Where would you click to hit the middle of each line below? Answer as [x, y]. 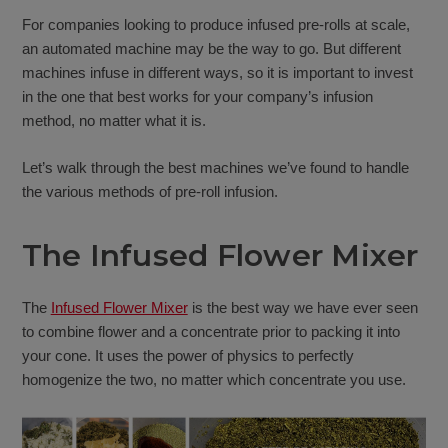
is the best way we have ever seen [302, 308]
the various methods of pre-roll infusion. [149, 191]
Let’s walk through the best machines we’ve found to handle [215, 167]
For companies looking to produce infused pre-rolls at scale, [215, 25]
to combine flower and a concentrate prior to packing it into [210, 332]
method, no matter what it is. [113, 121]
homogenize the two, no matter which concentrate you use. [213, 380]
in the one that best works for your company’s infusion [197, 97]
